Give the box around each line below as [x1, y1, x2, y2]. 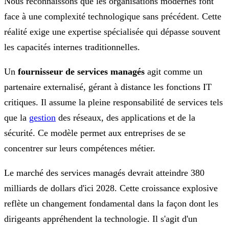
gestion [29, 112, 56, 123]
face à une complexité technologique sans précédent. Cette [4, 11, 221, 21]
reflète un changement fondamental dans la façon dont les [4, 198, 218, 209]
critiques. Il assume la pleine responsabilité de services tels [4, 97, 223, 107]
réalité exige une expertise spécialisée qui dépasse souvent [4, 26, 220, 37]
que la [4, 112, 29, 123]
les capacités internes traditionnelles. [4, 41, 140, 52]
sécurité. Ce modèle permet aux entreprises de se [4, 127, 186, 138]
